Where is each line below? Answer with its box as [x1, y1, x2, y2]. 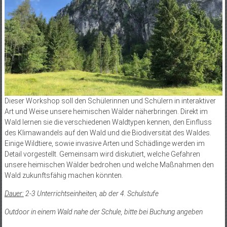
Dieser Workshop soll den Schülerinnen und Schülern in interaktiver [4, 96, 216, 105]
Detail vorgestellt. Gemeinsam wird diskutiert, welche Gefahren [4, 149, 200, 158]
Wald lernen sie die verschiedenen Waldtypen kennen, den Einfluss [4, 118, 212, 126]
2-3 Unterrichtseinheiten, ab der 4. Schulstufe [23, 189, 159, 198]
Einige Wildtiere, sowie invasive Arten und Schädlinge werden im [4, 139, 205, 147]
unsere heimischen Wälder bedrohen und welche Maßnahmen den [4, 160, 214, 169]
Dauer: [4, 189, 24, 198]
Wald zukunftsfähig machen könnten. [4, 171, 123, 179]
